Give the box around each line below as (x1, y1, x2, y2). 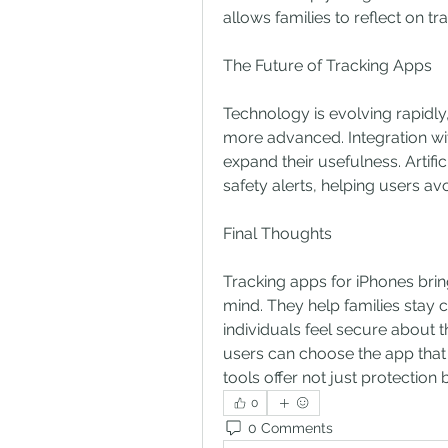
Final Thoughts (223, 224, 332, 243)
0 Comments (248, 419, 333, 436)
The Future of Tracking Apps (223, 56, 432, 75)
